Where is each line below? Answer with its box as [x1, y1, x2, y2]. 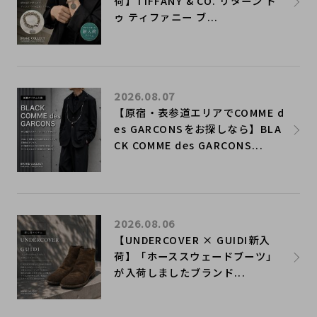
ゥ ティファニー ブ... [114, 9, 219, 25]
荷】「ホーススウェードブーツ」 [114, 248, 277, 263]
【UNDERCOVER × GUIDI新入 [114, 231, 270, 247]
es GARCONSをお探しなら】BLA [114, 120, 282, 136]
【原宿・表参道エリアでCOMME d [114, 104, 285, 120]
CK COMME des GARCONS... [114, 137, 264, 152]
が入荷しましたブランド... [114, 264, 246, 279]
